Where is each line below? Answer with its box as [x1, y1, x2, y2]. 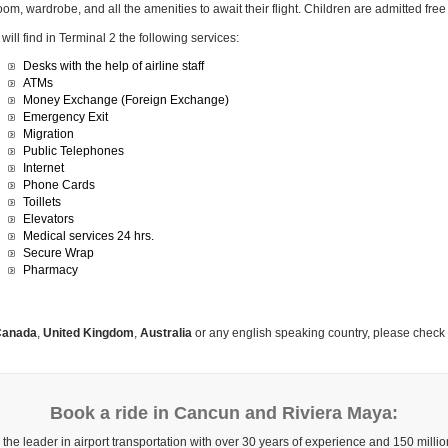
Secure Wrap [23, 246, 94, 260]
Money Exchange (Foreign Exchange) [23, 93, 229, 107]
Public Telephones [23, 144, 124, 158]
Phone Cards [23, 178, 95, 192]
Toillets [23, 195, 61, 209]
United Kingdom [42, 326, 134, 340]
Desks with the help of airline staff [23, 59, 204, 73]
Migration [23, 127, 74, 141]
